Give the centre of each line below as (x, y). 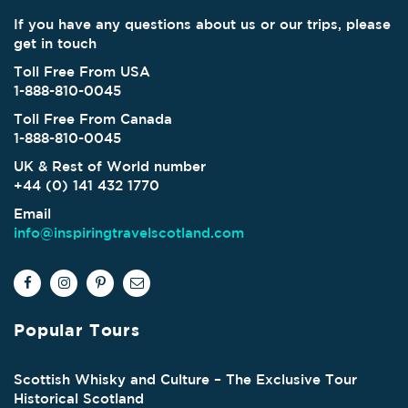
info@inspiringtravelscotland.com (129, 233)
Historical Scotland (79, 398)
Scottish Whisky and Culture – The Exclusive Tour (185, 379)
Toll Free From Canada (93, 119)
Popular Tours (77, 330)
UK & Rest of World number (110, 166)
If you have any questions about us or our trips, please (202, 24)
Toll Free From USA (82, 71)
